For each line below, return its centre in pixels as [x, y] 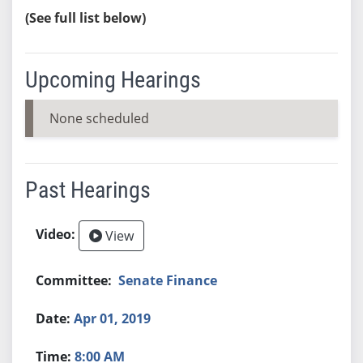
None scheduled [99, 118]
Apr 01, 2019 [113, 318]
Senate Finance [168, 280]
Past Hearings [88, 190]
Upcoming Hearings [113, 79]
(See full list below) [85, 17]
